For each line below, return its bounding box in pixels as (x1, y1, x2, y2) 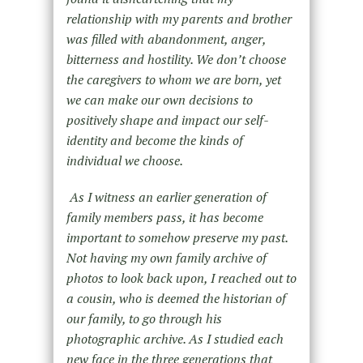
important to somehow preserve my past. (66, 228, 288, 246)
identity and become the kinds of (66, 130, 243, 149)
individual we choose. (66, 151, 183, 169)
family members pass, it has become (66, 207, 263, 226)
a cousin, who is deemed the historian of (66, 288, 286, 307)
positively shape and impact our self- (66, 110, 269, 129)
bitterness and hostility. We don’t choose (66, 49, 286, 68)
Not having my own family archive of (66, 248, 267, 267)
